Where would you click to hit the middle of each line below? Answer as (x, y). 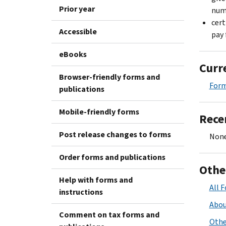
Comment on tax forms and (109, 214)
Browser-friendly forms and (109, 77)
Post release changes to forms (115, 134)
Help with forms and (96, 180)
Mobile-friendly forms (99, 111)
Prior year (77, 9)
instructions (81, 192)
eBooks (73, 54)
